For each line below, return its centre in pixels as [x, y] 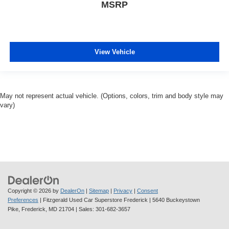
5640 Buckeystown [175, 200]
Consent [147, 191]
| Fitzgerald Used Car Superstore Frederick [93, 200]
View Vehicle [114, 52]
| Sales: [85, 209]
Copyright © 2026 [30, 191]
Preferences [23, 200]
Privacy [123, 191]
